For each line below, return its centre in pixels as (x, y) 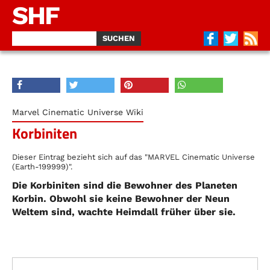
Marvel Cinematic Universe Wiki (78, 112)
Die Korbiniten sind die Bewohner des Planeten (125, 185)
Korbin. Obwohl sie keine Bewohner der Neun (121, 199)
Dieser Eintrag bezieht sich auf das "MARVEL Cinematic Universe (133, 157)
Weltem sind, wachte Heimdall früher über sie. (124, 212)
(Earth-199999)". (42, 167)
